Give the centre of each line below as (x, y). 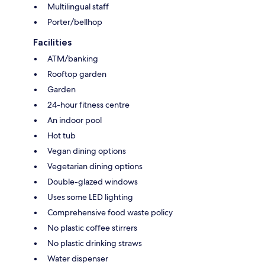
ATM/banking (73, 58)
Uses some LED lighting (90, 197)
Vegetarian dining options (95, 166)
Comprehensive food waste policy (110, 212)
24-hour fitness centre (88, 104)
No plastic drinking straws (95, 243)
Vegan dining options (87, 151)
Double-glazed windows (93, 181)
